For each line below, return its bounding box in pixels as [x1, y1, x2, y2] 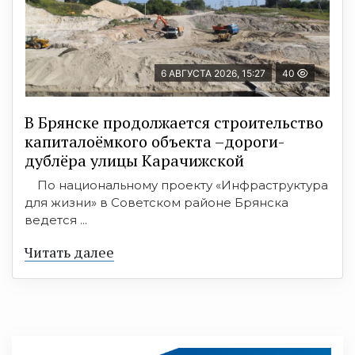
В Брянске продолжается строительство [25, 111, 323, 133]
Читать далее [25, 242, 114, 261]
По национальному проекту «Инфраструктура [25, 177, 328, 193]
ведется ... [25, 212, 87, 227]
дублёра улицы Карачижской [25, 149, 244, 171]
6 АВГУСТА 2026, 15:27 [161, 67, 265, 79]
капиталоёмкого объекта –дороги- [25, 130, 284, 152]
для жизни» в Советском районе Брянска [25, 194, 288, 210]
